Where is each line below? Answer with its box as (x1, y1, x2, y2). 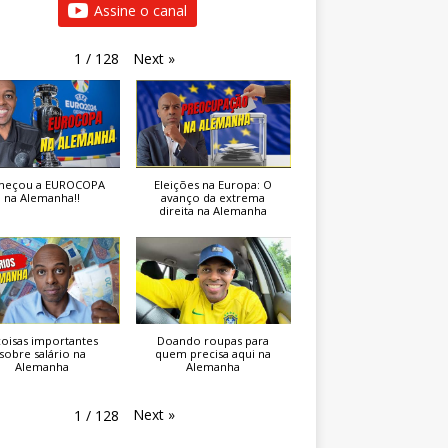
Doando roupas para (157, 332, 270, 348)
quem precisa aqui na (155, 345, 272, 361)
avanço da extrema (161, 189, 266, 205)
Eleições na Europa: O (154, 176, 273, 192)
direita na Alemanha (159, 202, 268, 218)
